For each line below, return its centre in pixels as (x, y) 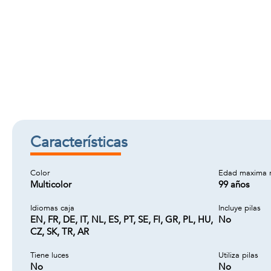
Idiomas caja (52, 208)
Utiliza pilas (238, 255)
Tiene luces (50, 255)
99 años (234, 184)
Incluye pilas (240, 208)
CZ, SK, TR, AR (60, 232)
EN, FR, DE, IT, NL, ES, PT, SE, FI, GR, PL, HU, (122, 220)
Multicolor (51, 184)
